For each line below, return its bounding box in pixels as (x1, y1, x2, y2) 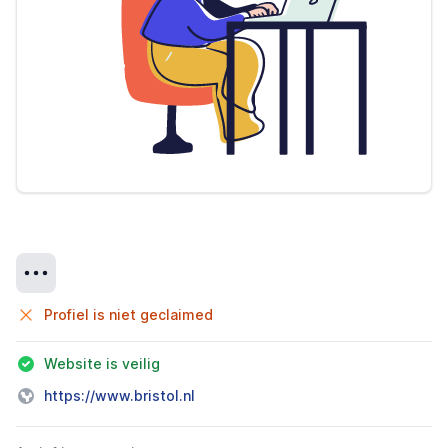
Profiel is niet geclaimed (44, 306, 213, 323)
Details (15, 254, 65, 274)
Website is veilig (44, 355, 160, 372)
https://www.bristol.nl (44, 387, 195, 404)
